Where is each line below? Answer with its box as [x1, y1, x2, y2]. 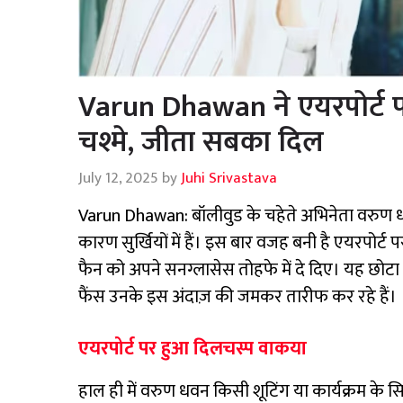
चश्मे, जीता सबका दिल [78, 117, 324, 167]
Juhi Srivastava [181, 166, 277, 192]
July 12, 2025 [78, 166, 158, 192]
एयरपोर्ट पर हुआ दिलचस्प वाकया [78, 333, 307, 365]
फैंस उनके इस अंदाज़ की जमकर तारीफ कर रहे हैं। [78, 282, 397, 313]
